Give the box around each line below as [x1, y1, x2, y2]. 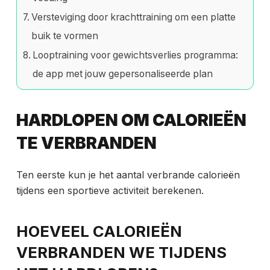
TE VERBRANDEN [16, 133, 157, 153]
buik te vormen [31, 30, 99, 42]
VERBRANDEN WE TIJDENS [16, 242, 227, 262]
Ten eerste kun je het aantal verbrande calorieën [16, 169, 240, 181]
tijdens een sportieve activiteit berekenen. [16, 184, 204, 197]
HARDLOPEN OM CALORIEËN [16, 110, 246, 130]
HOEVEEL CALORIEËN [16, 221, 182, 240]
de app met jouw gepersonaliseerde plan [33, 68, 213, 80]
